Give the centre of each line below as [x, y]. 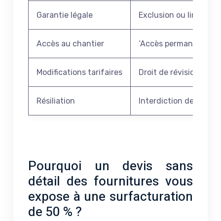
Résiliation [56, 101]
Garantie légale [65, 15]
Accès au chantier [70, 43]
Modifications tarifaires [79, 72]
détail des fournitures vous [110, 181]
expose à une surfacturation [110, 197]
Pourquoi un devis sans [110, 166]
